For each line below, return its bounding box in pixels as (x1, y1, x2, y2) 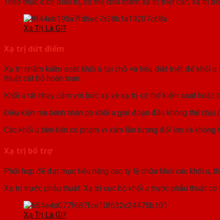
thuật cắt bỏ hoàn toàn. (4, 74, 81, 83)
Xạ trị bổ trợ (4, 145, 53, 156)
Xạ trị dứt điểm (4, 43, 64, 55)
